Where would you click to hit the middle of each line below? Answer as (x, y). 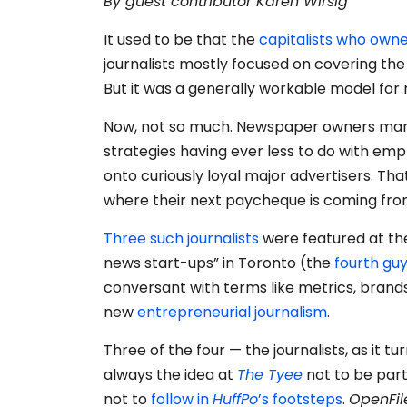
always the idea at (170, 375)
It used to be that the (181, 40)
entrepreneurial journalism (232, 313)
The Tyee (270, 375)
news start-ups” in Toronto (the (219, 263)
